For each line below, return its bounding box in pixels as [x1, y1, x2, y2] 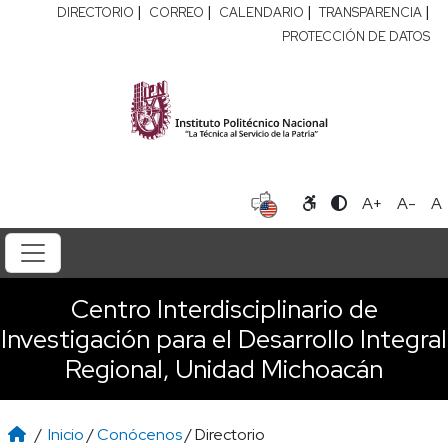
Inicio [48, 423, 84, 445]
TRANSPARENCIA [319, 4, 422, 21]
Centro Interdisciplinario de [70, 291, 378, 326]
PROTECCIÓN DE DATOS [282, 28, 430, 45]
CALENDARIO [219, 4, 304, 21]
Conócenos [97, 423, 182, 445]
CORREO [149, 4, 204, 21]
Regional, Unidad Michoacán [65, 351, 383, 386]
